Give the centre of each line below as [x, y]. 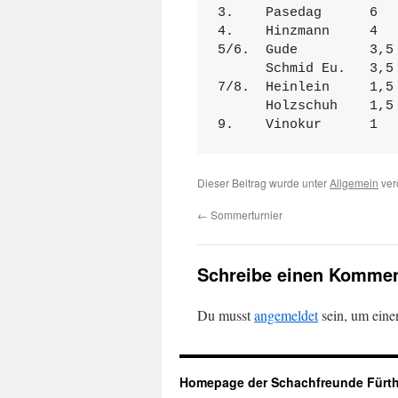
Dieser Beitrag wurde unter [263, 183]
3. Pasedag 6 [297, 12]
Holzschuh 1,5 [305, 106]
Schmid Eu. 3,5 [305, 68]
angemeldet [286, 315]
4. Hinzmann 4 [297, 31]
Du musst [226, 315]
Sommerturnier [245, 215]
